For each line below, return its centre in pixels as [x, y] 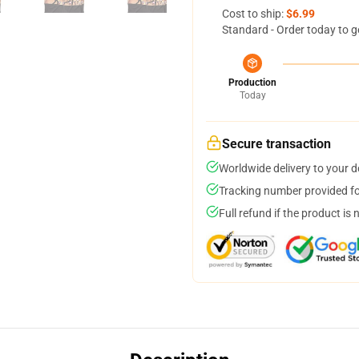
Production [252, 83]
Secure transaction [276, 144]
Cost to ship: [254, 14]
